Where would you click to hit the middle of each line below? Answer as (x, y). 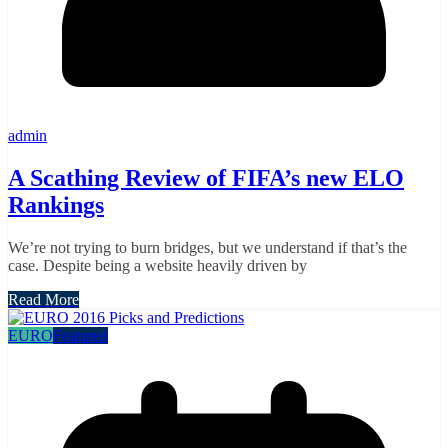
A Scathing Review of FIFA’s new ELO (206, 177)
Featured (80, 335)
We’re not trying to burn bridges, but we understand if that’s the (207, 247)
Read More (43, 299)
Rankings (56, 204)
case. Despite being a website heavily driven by (157, 265)
